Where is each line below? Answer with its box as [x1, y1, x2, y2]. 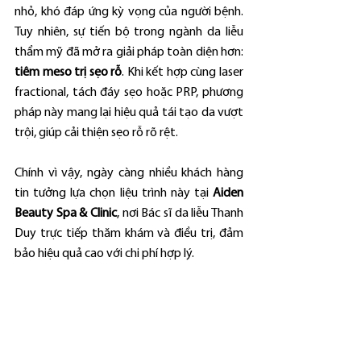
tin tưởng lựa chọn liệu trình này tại [15, 187, 213, 200]
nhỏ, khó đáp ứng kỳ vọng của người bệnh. [15, 6, 243, 19]
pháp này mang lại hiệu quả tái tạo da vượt [15, 106, 243, 119]
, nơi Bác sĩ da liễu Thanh [117, 207, 243, 220]
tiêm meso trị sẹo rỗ [15, 66, 122, 79]
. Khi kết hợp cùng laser [122, 66, 244, 79]
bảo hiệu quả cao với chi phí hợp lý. [15, 247, 194, 260]
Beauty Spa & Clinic [15, 207, 117, 220]
